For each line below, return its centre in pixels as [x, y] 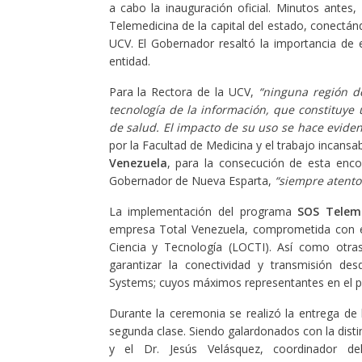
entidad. [131, 61]
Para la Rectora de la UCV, [183, 92]
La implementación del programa [200, 211]
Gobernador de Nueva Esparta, [192, 181]
